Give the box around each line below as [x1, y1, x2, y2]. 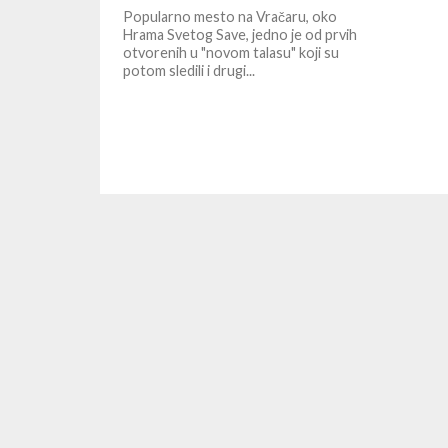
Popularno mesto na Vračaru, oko [123, 8, 338, 25]
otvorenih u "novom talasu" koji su [123, 44, 340, 61]
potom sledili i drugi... [123, 62, 256, 79]
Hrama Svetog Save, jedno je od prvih [123, 26, 358, 43]
